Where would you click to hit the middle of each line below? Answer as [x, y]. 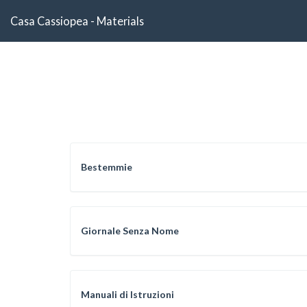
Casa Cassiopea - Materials [77, 21]
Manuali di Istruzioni [127, 294]
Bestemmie [107, 167]
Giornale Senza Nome [130, 231]
